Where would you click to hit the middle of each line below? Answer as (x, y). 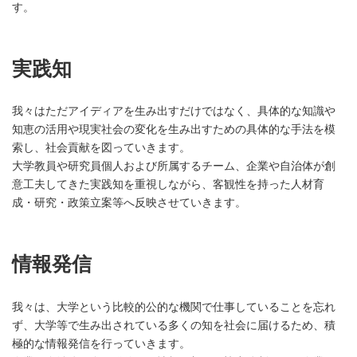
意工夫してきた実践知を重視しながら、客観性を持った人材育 (168, 184)
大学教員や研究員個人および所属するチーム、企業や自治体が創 (174, 166)
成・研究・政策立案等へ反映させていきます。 (129, 202)
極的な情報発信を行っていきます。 (101, 343)
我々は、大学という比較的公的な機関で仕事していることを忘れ (174, 306)
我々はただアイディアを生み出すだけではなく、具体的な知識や (174, 111)
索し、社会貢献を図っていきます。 (101, 147)
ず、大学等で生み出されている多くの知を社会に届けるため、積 (174, 325)
